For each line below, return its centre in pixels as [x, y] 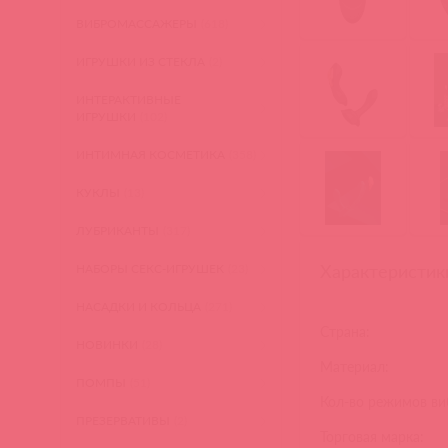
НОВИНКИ [107, 344]
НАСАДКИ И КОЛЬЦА [139, 306]
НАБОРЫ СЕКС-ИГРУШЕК [150, 268]
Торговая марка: [372, 437]
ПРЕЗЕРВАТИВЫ [123, 420]
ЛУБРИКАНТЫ [118, 230]
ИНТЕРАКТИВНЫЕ [129, 99]
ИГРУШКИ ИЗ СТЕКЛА [141, 61]
